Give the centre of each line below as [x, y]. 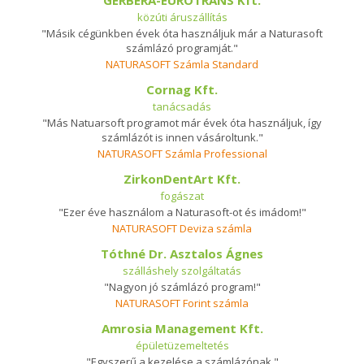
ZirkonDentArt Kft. [182, 179]
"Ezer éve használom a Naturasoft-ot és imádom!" [182, 212]
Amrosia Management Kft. [182, 328]
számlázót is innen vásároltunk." [182, 137]
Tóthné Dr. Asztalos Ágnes [182, 253]
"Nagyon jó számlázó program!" [182, 287]
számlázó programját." [182, 48]
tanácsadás [182, 106]
